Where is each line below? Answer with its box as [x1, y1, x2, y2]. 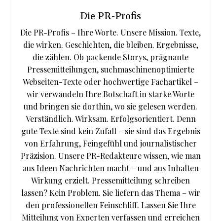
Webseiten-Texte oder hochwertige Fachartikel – [23, 76, 198, 87]
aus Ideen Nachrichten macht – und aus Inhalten [22, 163, 199, 174]
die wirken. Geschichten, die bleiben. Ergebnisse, [23, 39, 198, 50]
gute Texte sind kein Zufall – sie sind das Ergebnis [21, 126, 200, 137]
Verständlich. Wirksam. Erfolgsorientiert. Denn [25, 113, 196, 124]
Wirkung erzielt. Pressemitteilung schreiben [31, 175, 190, 186]
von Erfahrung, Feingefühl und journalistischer [24, 138, 197, 149]
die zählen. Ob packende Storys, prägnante [33, 52, 188, 63]
